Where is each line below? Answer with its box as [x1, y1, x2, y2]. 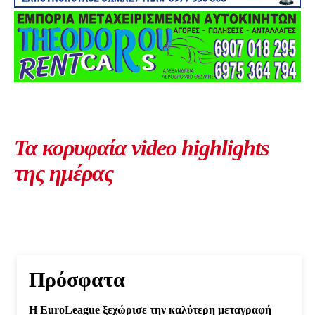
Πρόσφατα [29, 267, 125, 291]
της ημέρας [14, 160, 113, 186]
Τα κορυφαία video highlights [14, 134, 269, 160]
